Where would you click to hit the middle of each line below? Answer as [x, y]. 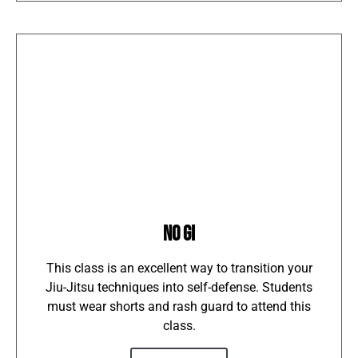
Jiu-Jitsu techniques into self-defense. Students [179, 287]
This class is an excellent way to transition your [179, 268]
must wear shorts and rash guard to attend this [179, 306]
